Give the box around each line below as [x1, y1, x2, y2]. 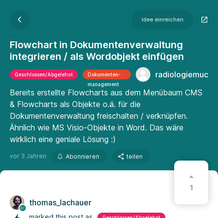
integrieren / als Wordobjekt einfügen [10, 51, 184, 62]
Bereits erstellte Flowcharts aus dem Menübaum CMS [10, 88, 202, 97]
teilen [127, 153, 143, 160]
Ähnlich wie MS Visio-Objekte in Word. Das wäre [10, 123, 183, 132]
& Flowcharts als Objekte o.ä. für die [10, 99, 141, 109]
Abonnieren [66, 153, 99, 160]
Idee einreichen [142, 16, 183, 23]
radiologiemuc [155, 70, 208, 79]
